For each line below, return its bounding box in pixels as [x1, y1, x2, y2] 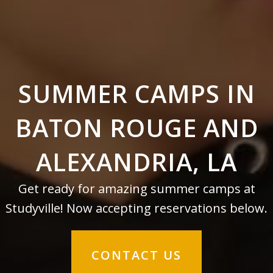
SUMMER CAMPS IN [18, 76, 255, 110]
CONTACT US [91, 246, 182, 263]
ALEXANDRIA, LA [36, 144, 237, 179]
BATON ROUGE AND [15, 110, 258, 144]
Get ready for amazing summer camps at [18, 180, 255, 197]
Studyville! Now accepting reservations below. [5, 199, 268, 216]
